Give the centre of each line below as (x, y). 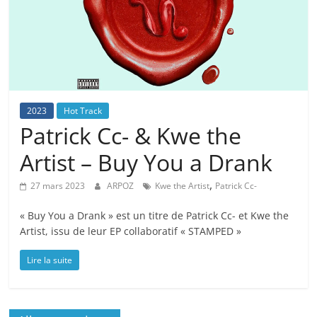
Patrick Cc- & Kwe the (131, 136)
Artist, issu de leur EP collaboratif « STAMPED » (131, 231)
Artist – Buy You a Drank (146, 163)
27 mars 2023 (58, 186)
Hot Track (83, 111)
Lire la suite (50, 260)
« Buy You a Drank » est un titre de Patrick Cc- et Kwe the (155, 216)
